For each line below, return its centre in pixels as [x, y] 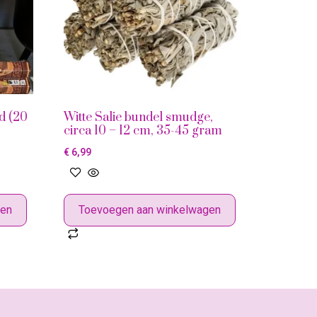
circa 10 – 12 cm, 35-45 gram [143, 131]
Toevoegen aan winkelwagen [150, 209]
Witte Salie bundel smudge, [139, 117]
